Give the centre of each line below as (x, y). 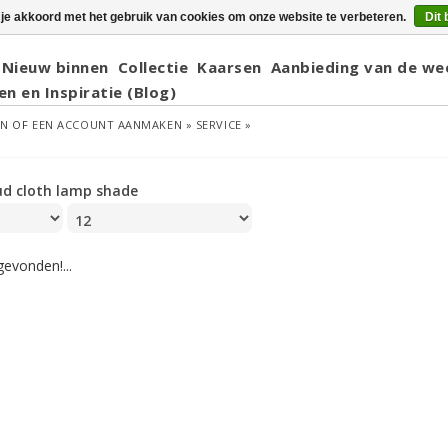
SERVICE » (223, 124)
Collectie (152, 67)
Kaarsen (229, 67)
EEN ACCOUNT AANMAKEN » (112, 124)
